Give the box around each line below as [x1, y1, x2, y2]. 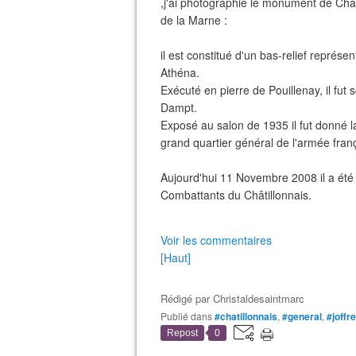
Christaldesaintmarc [213, 291, 304, 306]
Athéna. [161, 64, 199, 80]
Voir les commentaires [161, 232, 272, 248]
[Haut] [161, 250, 191, 265]
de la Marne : [161, 12, 227, 28]
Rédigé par [161, 291, 213, 306]
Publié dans [167, 309, 212, 323]
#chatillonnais [215, 309, 277, 323]
